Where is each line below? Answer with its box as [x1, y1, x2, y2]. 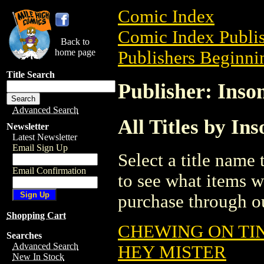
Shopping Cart [6, 210, 66, 220]
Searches [6, 230, 42, 240]
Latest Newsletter [12, 132, 77, 142]
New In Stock [12, 252, 64, 262]
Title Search [6, 70, 55, 80]
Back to [61, 37, 90, 47]
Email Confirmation [12, 166, 86, 176]
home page [55, 47, 95, 57]
